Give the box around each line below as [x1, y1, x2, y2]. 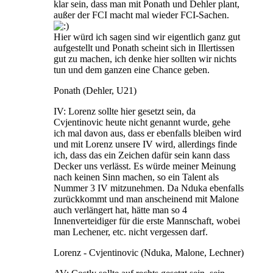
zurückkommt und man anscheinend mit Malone [54, 193, 239, 204]
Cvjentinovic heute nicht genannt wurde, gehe [54, 116, 230, 127]
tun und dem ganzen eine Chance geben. [54, 64, 210, 75]
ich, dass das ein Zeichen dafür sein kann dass [54, 149, 230, 160]
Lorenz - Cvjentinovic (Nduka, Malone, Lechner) [54, 247, 244, 258]
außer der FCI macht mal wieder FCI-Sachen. [54, 9, 229, 20]
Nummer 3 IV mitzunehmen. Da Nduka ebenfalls [54, 182, 244, 193]
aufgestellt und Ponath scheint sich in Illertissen [54, 42, 235, 53]
